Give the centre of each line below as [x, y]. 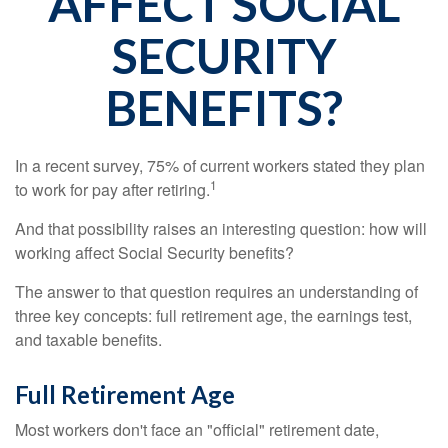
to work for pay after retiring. [112, 189]
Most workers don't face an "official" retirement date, [197, 429]
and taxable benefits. [88, 339]
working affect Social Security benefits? [154, 252]
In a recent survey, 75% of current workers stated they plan [220, 165]
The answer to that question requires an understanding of [216, 291]
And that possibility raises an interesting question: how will [221, 228]
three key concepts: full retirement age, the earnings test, [213, 315]
